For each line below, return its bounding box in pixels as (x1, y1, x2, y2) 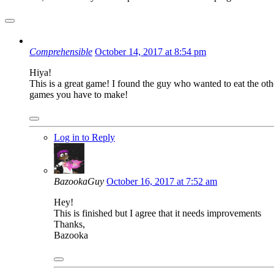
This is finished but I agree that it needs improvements (54, 208, 261, 219)
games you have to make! (29, 89, 128, 100)
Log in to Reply (54, 132, 115, 143)
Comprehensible (29, 46, 92, 57)
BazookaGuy (54, 176, 104, 187)
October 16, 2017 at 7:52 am (106, 176, 217, 187)
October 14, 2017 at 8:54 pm (95, 46, 206, 57)
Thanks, (54, 219, 85, 230)
